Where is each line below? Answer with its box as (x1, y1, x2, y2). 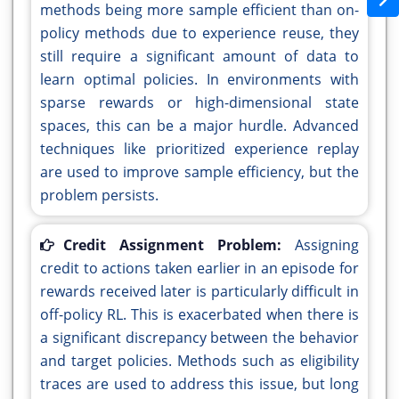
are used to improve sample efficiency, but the (40, 162, 359, 183)
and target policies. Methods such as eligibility (40, 351, 359, 371)
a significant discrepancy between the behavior (40, 328, 359, 348)
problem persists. (40, 185, 159, 206)
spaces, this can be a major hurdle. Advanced (40, 116, 359, 136)
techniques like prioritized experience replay (40, 139, 359, 159)
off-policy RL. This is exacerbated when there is (40, 305, 359, 325)
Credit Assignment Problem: (63, 235, 295, 256)
